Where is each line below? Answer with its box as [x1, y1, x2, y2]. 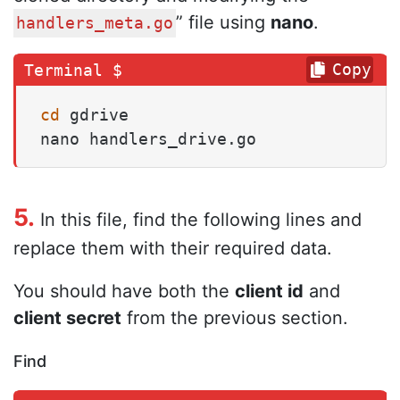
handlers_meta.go [16, 14, 173, 33]
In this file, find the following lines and [35, 209, 362, 231]
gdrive [60, 105, 129, 125]
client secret [13, 307, 121, 329]
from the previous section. [121, 307, 348, 329]
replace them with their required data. [13, 237, 332, 260]
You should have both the [13, 280, 235, 303]
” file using [176, 12, 271, 34]
